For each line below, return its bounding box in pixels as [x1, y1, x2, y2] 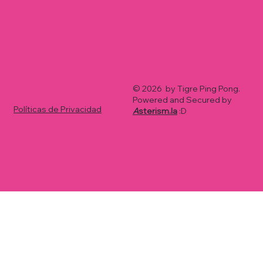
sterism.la [138, 106, 177, 117]
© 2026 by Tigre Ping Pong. [132, 83, 240, 95]
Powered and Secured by [132, 95, 232, 106]
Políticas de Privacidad [13, 103, 102, 114]
